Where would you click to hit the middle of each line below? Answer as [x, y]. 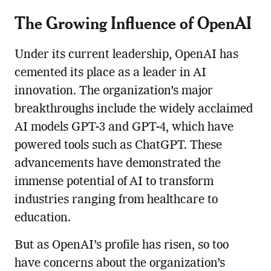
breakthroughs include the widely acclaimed [133, 110]
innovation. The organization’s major [113, 92]
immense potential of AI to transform [114, 182]
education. [42, 219]
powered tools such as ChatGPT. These [118, 146]
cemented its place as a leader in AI [110, 73]
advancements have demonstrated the [117, 164]
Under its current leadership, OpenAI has [126, 55]
